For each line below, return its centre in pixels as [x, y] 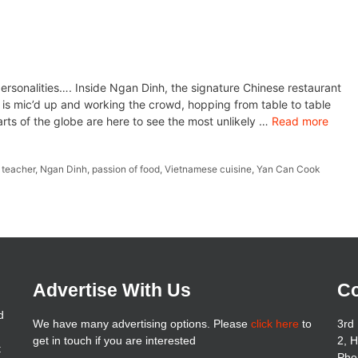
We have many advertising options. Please [141, 323]
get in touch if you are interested [114, 340]
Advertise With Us [111, 290]
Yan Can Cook [288, 169]
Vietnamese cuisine [209, 169]
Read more [300, 121]
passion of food [126, 169]
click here [274, 323]
